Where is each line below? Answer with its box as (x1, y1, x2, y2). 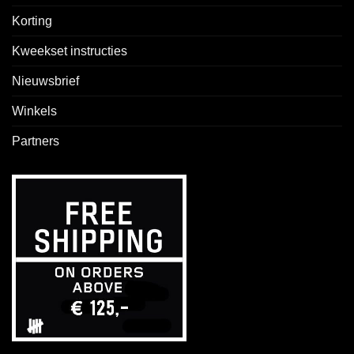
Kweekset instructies (12, 44, 127, 58)
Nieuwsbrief (12, 74, 79, 88)
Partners (12, 134, 59, 149)
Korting (12, 14, 52, 28)
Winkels (12, 104, 57, 119)
